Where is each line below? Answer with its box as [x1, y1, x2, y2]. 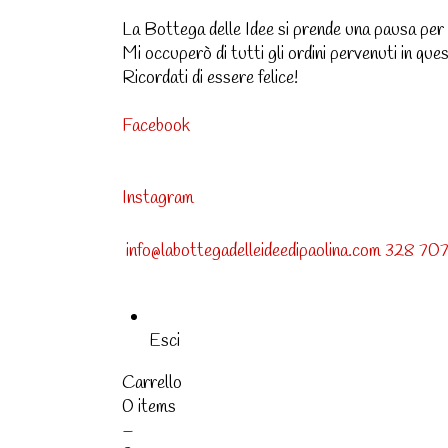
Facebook [122, 114, 190, 138]
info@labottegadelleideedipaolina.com [126, 238, 381, 263]
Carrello [122, 370, 182, 395]
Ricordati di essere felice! [122, 66, 298, 90]
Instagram [122, 186, 194, 210]
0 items [122, 394, 176, 419]
